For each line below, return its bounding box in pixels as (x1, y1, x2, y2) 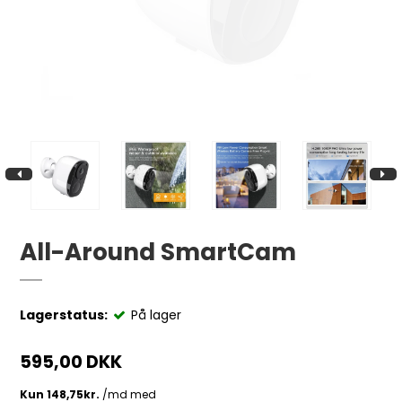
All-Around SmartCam (20, 235, 297, 268)
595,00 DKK (20, 350, 123, 374)
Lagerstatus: (20, 306, 109, 324)
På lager (131, 306, 182, 324)
